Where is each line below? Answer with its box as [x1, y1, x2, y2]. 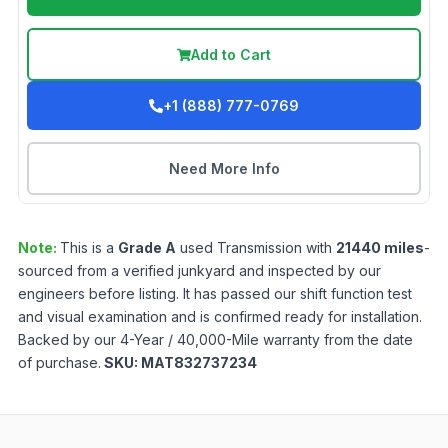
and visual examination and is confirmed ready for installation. [18, 308, 422, 326]
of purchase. [18, 354, 101, 372]
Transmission [217, 239, 302, 257]
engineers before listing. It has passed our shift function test [18, 285, 412, 303]
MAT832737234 [141, 354, 257, 372]
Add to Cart [191, 46, 271, 64]
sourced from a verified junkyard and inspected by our [18, 262, 381, 280]
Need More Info [168, 160, 280, 178]
